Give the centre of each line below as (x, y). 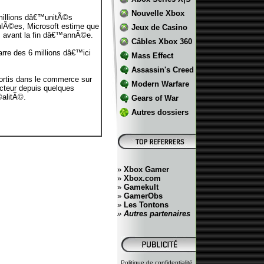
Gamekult (141, 187)
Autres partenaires (156, 214)
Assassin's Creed (162, 70)
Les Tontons (146, 205)
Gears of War (155, 98)
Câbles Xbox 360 (161, 42)
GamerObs (143, 196)
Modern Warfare (160, 84)
